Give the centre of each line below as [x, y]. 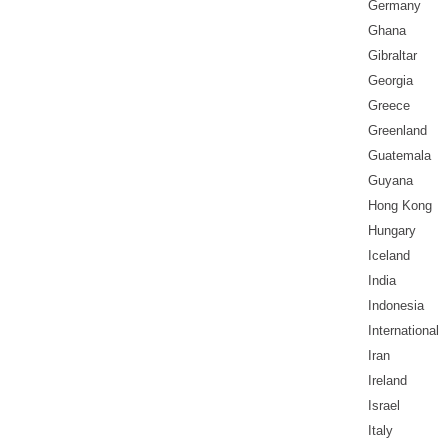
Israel [384, 406]
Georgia [390, 81]
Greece [389, 106]
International [403, 331]
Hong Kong [400, 206]
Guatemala [399, 156]
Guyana [390, 181]
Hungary [392, 231]
